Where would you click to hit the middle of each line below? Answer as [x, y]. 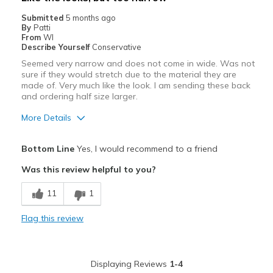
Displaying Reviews [130, 264]
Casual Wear [48, 202]
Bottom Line [48, 148]
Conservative [116, 47]
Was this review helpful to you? [88, 169]
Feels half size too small [145, 244]
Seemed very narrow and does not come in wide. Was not [138, 63]
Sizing [34, 244]
